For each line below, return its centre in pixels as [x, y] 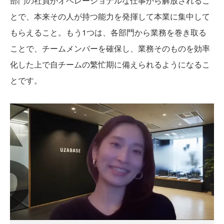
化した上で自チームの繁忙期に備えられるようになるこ [110, 64]
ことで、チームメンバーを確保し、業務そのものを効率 [110, 48]
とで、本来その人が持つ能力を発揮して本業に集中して [110, 16]
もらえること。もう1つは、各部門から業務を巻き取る [108, 32]
